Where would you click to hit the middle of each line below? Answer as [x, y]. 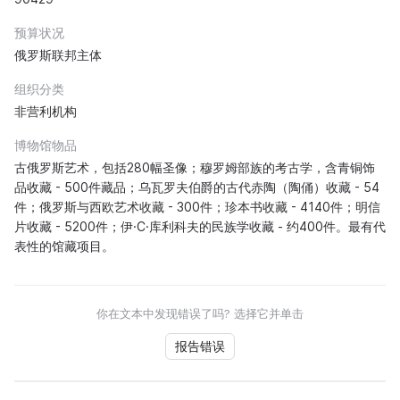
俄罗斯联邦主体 [58, 54]
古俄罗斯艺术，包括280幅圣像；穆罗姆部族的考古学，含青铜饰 [195, 167]
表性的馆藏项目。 [64, 246]
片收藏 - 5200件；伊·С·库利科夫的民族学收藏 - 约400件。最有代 [200, 226]
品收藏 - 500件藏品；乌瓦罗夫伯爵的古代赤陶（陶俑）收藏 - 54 [197, 187]
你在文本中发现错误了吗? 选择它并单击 [200, 313]
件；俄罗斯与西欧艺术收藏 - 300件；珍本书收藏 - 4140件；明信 [197, 206]
